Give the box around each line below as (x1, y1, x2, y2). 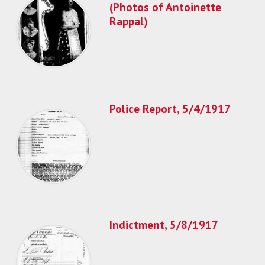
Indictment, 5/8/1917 (109, 216, 218, 232)
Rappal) (109, 13, 148, 28)
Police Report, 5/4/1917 (109, 101, 231, 116)
